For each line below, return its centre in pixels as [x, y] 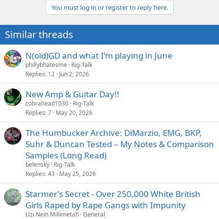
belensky [37, 164]
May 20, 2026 [74, 113]
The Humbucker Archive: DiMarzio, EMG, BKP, [114, 133]
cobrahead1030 [47, 103]
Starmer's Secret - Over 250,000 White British [113, 194]
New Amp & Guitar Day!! [72, 94]
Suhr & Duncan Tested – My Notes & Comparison [120, 144]
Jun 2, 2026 [74, 74]
